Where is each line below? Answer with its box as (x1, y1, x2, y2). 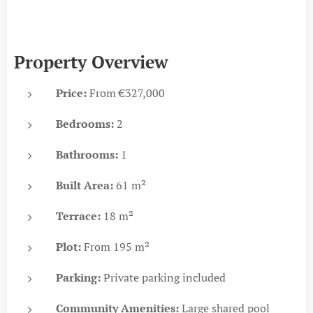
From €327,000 (87, 85, 165, 101)
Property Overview (14, 50, 168, 73)
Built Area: (56, 177, 113, 193)
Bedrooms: (56, 115, 114, 131)
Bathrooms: (56, 146, 118, 162)
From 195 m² (81, 238, 150, 254)
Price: (56, 85, 87, 101)
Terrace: (56, 208, 101, 224)
